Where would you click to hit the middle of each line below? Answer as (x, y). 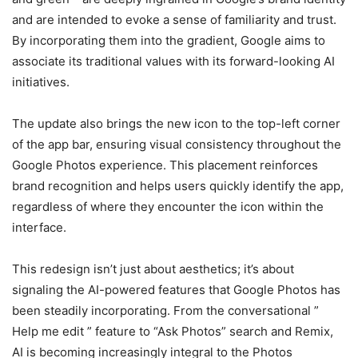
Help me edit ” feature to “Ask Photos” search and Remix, (173, 331)
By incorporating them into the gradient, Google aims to (169, 40)
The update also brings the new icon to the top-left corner (176, 123)
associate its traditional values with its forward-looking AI (173, 61)
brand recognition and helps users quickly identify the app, (178, 186)
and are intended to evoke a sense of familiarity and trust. (174, 20)
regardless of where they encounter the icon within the (168, 207)
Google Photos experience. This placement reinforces (165, 165)
